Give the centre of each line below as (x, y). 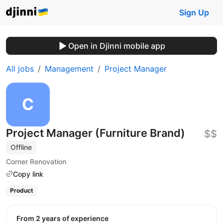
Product (21, 191)
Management (69, 69)
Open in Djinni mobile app (116, 46)
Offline (21, 147)
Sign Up (194, 12)
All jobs (20, 69)
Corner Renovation (36, 161)
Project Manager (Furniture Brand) (96, 133)
